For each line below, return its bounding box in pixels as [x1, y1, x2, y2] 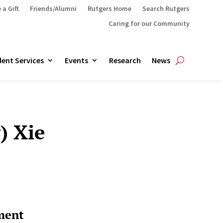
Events [64, 55, 88, 65]
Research [109, 55, 141, 65]
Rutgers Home [87, 4, 131, 13]
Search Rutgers [142, 4, 190, 13]
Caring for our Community [108, 19, 190, 28]
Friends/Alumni [29, 4, 77, 13]
